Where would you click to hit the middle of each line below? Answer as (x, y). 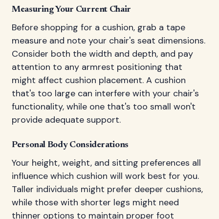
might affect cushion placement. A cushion (99, 80)
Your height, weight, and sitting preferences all (106, 163)
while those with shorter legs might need (95, 202)
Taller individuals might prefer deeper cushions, (107, 189)
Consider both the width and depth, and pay (102, 54)
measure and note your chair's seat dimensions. (109, 40)
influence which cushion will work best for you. (105, 176)
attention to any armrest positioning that (97, 67)
